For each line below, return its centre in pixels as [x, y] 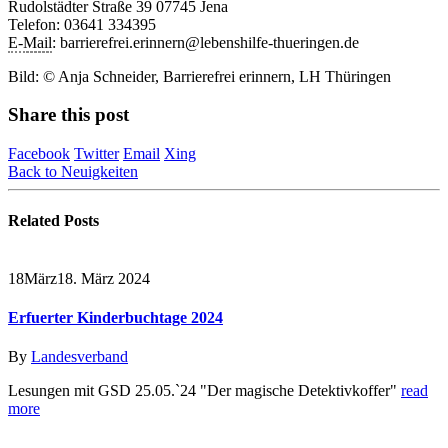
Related [36, 221]
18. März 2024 [103, 278]
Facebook [39, 154]
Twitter [96, 154]
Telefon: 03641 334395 [82, 24]
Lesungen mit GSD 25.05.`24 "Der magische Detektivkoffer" [204, 391]
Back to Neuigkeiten [73, 172]
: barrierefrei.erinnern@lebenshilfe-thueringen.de [205, 42]
